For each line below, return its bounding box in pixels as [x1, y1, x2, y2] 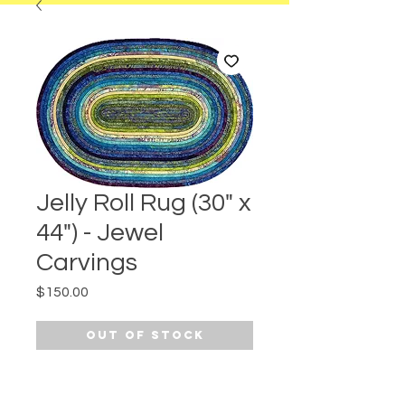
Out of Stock [85, 328, 204, 343]
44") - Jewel [36, 220, 164, 247]
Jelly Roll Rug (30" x [36, 190, 251, 217]
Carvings [36, 250, 137, 277]
